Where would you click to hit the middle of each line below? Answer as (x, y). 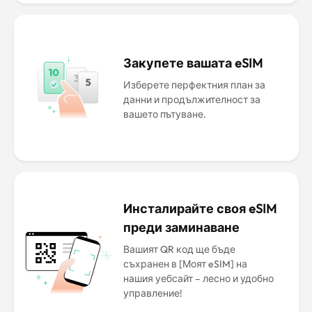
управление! (153, 293)
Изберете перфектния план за (194, 85)
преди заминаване (181, 227)
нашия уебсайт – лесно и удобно (198, 279)
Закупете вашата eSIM (193, 63)
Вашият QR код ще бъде (179, 249)
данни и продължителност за (192, 100)
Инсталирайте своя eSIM (200, 209)
